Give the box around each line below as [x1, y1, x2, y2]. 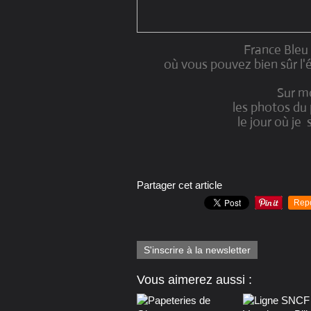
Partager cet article [137, 179, 222, 192]
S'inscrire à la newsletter [144, 244, 251, 256]
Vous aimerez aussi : [137, 273, 252, 287]
